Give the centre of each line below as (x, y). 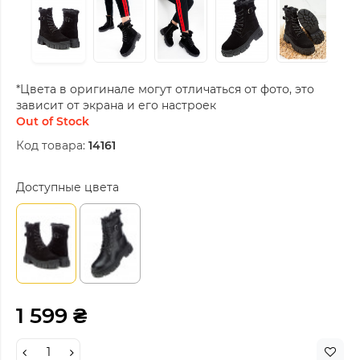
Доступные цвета (67, 187)
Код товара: (51, 145)
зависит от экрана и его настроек (116, 105)
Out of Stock (53, 121)
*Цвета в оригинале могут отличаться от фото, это (165, 89)
